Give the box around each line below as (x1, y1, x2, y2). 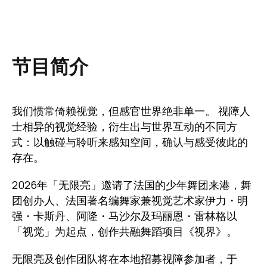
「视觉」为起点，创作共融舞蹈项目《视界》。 (12, 224, 237, 239)
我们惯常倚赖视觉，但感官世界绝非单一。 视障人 (12, 104, 250, 119)
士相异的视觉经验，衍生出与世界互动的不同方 (12, 119, 237, 134)
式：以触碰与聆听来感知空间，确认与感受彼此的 (12, 135, 248, 150)
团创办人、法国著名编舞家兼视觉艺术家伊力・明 (12, 193, 248, 208)
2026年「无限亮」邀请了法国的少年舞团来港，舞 (12, 178, 252, 193)
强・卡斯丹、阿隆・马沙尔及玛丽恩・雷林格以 (12, 209, 237, 223)
